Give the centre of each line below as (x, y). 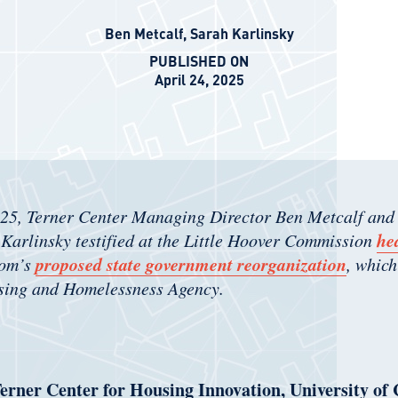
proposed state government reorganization (191, 264)
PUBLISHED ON (199, 61)
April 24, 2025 (199, 80)
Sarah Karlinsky (242, 33)
